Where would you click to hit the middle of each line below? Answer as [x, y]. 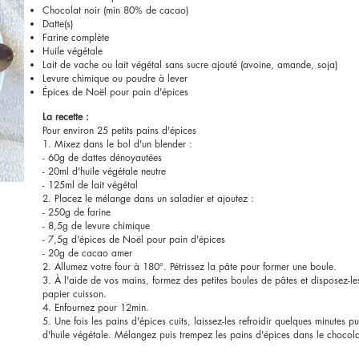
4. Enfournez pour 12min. [96, 307]
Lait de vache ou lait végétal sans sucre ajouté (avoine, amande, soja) [192, 65]
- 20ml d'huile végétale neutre [104, 171]
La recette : [66, 117]
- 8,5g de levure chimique [96, 226]
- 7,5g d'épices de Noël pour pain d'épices [134, 239]
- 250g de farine [77, 212]
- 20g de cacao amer [87, 253]
